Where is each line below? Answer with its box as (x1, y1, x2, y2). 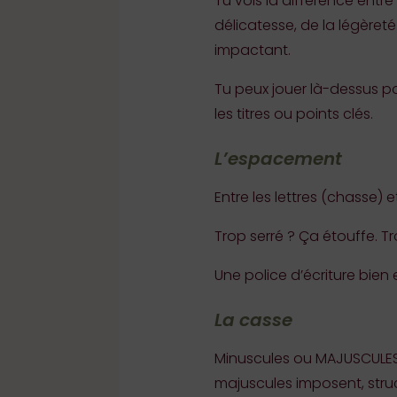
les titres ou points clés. (214, 103, 373, 124)
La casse (214, 307, 292, 332)
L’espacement (214, 145, 342, 171)
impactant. (214, 39, 291, 60)
